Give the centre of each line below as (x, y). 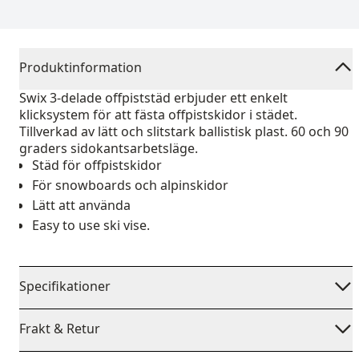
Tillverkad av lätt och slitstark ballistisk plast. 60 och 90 (184, 131)
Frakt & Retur (60, 329)
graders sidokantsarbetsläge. (109, 148)
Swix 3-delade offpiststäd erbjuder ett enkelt (153, 98)
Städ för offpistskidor (97, 165)
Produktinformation (81, 67)
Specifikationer (65, 286)
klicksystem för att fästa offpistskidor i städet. (158, 115)
